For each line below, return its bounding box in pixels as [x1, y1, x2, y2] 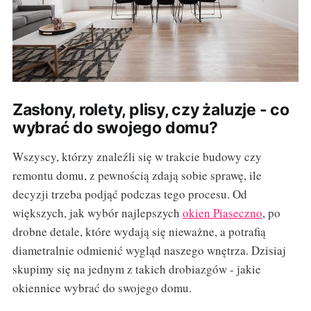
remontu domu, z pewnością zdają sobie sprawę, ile [12, 167, 262, 184]
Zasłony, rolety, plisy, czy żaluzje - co [12, 100, 289, 120]
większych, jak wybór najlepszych [12, 205, 183, 221]
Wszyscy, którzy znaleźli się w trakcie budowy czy [12, 149, 262, 165]
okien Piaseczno [182, 205, 262, 221]
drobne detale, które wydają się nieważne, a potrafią [12, 224, 266, 240]
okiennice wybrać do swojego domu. [12, 280, 192, 296]
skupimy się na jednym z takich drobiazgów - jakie [12, 261, 261, 278]
